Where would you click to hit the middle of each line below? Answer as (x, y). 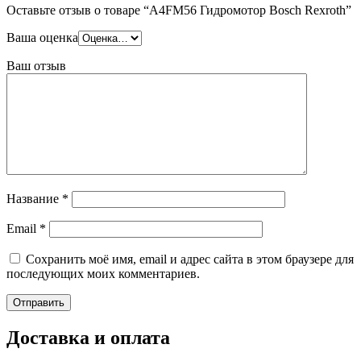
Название (34, 198)
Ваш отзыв (36, 65)
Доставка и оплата (88, 337)
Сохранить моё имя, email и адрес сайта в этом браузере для (190, 259)
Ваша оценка (42, 37)
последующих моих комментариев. (103, 273)
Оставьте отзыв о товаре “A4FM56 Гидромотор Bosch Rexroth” (179, 10)
